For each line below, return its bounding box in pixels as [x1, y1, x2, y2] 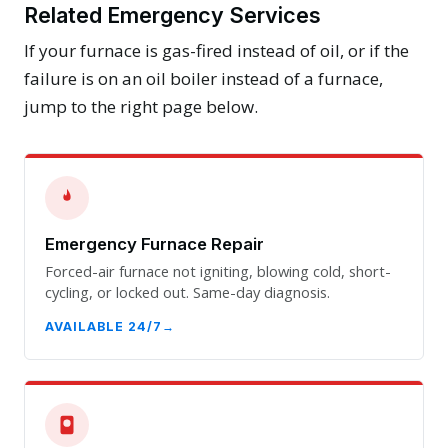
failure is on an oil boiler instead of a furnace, [24, 66, 383, 90]
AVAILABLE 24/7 [45, 319, 162, 335]
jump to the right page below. [24, 94, 258, 118]
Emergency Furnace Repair [45, 233, 264, 254]
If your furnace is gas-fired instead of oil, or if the [24, 38, 409, 62]
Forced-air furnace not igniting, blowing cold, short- [45, 260, 391, 281]
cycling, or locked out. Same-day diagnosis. [45, 281, 330, 302]
